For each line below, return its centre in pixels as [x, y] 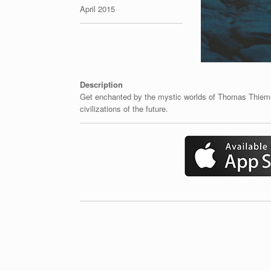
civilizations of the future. [124, 108]
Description [101, 84]
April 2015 [97, 9]
